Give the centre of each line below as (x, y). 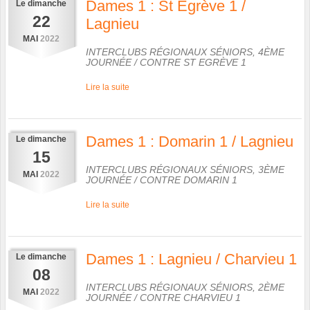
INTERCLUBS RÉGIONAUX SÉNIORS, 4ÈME (185, 52)
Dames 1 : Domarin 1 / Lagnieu (190, 141)
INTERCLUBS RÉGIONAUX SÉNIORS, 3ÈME (185, 169)
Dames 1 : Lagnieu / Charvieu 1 (191, 259)
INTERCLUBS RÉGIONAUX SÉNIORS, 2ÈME (185, 287)
